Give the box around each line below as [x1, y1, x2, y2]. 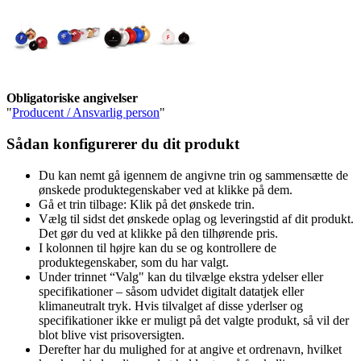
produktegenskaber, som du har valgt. [39, 255, 229, 269]
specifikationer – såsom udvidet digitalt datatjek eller [39, 284, 304, 298]
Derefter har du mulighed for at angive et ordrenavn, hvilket [39, 342, 342, 356]
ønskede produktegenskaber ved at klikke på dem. [39, 182, 293, 197]
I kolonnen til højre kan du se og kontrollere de [39, 240, 276, 255]
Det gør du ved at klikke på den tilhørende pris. [39, 226, 278, 240]
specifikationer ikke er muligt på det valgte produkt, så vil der [39, 313, 349, 327]
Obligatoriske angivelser [6, 91, 138, 106]
